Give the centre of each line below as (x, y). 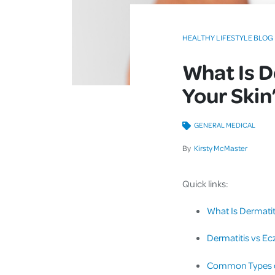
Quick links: (205, 184)
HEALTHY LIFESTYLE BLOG (228, 37)
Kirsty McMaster (221, 148)
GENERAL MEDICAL (225, 125)
